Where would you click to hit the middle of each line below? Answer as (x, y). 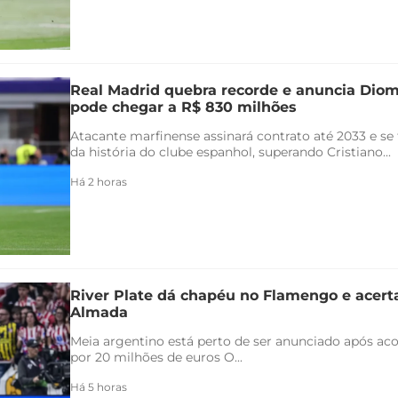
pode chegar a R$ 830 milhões (183, 107)
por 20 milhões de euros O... (156, 357)
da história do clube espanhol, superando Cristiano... (231, 151)
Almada (99, 312)
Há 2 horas (99, 181)
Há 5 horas (99, 386)
